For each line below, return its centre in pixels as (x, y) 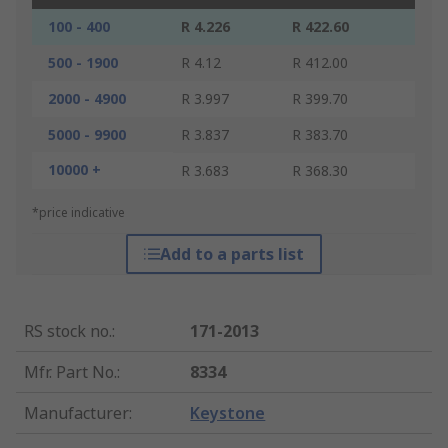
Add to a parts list (231, 254)
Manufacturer (76, 413)
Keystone (228, 413)
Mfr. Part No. (70, 372)
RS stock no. (68, 331)
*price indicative (78, 213)
